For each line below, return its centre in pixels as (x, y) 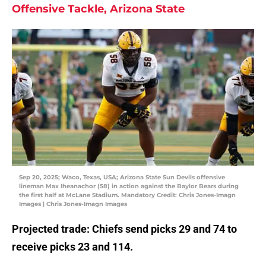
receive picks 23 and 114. (72, 247)
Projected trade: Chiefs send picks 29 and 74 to (124, 229)
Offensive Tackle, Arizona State (98, 9)
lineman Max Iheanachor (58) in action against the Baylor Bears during (129, 186)
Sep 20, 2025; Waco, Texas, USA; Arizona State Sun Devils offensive (122, 178)
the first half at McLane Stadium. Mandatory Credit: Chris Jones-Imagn (127, 195)
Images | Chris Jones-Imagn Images (73, 204)
